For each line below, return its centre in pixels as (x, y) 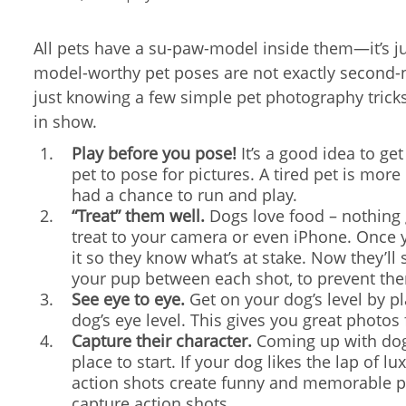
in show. (65, 121)
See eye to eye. (128, 299)
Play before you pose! (154, 153)
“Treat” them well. (138, 216)
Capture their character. (162, 341)
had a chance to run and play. (184, 195)
